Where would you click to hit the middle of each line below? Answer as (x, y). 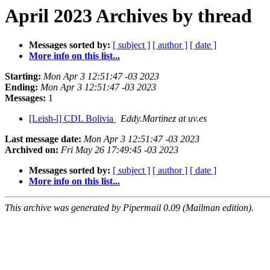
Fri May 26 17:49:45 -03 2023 (120, 150)
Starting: (23, 77)
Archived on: (32, 150)
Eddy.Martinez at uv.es (164, 119)
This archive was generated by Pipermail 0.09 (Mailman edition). (129, 208)
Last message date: (43, 139)
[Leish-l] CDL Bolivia (72, 119)
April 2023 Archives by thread (128, 16)
